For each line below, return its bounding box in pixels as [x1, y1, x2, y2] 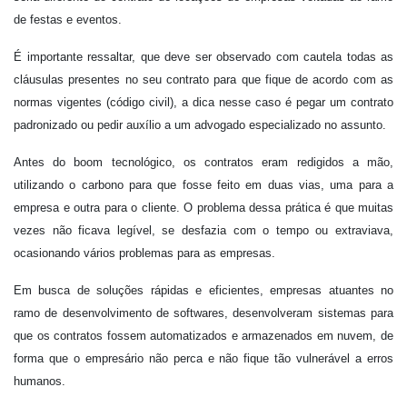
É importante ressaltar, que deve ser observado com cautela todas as [14, 50, 393, 64]
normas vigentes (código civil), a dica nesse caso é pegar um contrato [14, 95, 393, 109]
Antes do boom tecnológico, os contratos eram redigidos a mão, [14, 155, 393, 169]
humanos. [14, 374, 65, 388]
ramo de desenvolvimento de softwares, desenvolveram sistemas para [14, 306, 393, 320]
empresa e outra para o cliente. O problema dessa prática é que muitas [14, 201, 393, 214]
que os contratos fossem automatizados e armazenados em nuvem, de [14, 329, 393, 342]
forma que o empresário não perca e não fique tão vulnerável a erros [14, 352, 393, 365]
